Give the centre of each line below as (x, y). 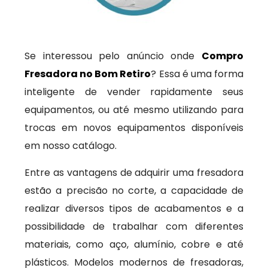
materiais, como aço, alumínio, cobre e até (134, 244)
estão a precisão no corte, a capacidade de (134, 191)
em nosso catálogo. (71, 146)
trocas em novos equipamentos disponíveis (134, 128)
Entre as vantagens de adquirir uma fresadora (134, 173)
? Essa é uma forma (197, 74)
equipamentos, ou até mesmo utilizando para (134, 110)
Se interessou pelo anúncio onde (113, 56)
